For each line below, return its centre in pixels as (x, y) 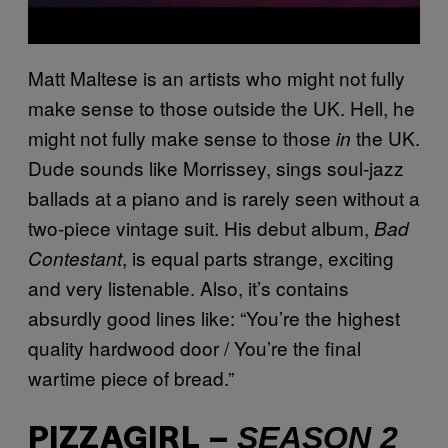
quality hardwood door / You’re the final (194, 348)
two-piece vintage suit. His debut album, (201, 228)
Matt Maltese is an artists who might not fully (216, 78)
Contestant (75, 258)
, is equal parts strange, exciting (258, 258)
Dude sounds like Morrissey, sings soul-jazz (216, 168)
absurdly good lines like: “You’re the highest (214, 318)
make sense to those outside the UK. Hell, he (221, 108)
